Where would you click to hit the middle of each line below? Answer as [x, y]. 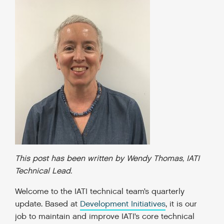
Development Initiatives [123, 204]
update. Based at [47, 204]
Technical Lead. [43, 171]
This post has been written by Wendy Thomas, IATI [107, 159]
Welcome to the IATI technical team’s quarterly [100, 192]
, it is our [181, 204]
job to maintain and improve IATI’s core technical [105, 217]
